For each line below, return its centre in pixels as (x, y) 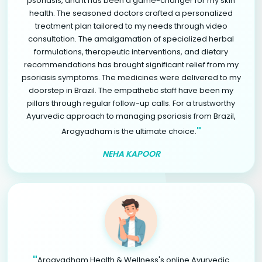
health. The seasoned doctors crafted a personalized (131, 13)
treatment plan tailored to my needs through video (131, 26)
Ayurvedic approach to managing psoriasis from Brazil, (131, 116)
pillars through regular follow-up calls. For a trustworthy (131, 103)
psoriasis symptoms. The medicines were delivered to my (131, 77)
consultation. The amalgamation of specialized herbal (131, 39)
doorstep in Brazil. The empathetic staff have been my (131, 90)
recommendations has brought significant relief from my (131, 64)
